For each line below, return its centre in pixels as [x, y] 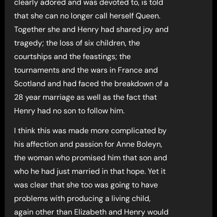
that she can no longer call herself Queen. [87, 15]
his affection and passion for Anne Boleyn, [88, 144]
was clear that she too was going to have [86, 185]
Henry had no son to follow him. [70, 110]
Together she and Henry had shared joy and [92, 29]
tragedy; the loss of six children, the [77, 43]
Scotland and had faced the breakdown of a [92, 83]
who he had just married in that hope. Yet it [90, 171]
